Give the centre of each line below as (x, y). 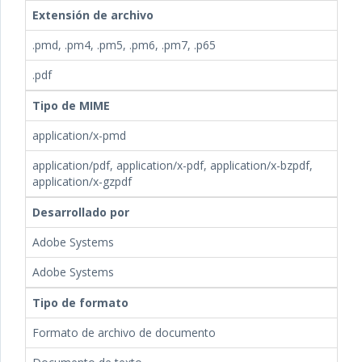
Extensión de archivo (93, 15)
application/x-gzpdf (82, 181)
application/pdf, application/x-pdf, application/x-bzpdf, (173, 165)
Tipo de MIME (71, 105)
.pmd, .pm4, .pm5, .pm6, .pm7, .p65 (124, 45)
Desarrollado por (81, 212)
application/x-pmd (79, 135)
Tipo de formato (80, 303)
